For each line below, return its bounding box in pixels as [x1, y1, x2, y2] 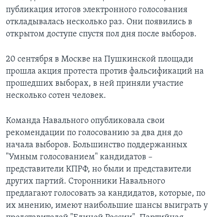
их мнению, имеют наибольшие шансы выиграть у [6, 201, 208, 211]
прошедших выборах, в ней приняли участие [6, 79, 184, 89]
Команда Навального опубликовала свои [6, 116, 165, 126]
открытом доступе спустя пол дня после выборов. [6, 30, 197, 39]
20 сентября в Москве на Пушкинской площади [6, 55, 193, 64]
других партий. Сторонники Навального [6, 177, 165, 186]
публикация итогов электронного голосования [6, 5, 187, 15]
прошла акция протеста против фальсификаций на [6, 67, 204, 77]
